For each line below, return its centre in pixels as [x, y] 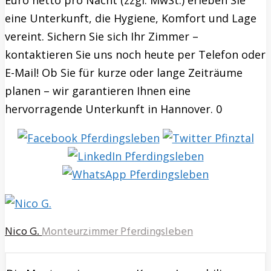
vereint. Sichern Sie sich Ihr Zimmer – [102, 37]
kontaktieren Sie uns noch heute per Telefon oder [135, 55]
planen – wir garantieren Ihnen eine [98, 91]
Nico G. [22, 232]
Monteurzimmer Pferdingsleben [117, 232]
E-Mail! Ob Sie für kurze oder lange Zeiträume [124, 73]
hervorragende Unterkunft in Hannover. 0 [113, 109]
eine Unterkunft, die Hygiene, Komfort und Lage [131, 18]
